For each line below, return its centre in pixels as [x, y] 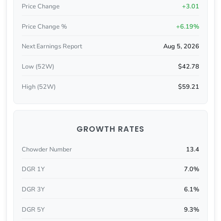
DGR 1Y [33, 169]
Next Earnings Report [52, 47]
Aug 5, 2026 [182, 47]
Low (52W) [38, 67]
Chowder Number [47, 149]
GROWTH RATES [110, 129]
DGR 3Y [33, 190]
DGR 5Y [33, 209]
